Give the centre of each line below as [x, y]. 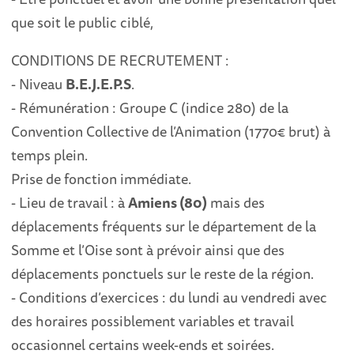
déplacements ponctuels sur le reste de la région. [163, 273]
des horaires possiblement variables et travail [153, 321]
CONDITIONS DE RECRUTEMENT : [121, 60]
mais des [236, 202]
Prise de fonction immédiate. [102, 179]
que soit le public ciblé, [83, 22]
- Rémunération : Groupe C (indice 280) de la [150, 107]
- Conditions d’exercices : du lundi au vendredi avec [169, 297]
